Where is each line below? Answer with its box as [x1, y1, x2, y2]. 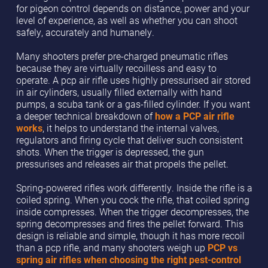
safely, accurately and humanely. [16, 26, 154, 39]
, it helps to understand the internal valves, [42, 122, 219, 135]
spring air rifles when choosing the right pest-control [16, 254, 241, 266]
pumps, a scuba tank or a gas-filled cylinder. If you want [16, 98, 250, 111]
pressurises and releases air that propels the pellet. [16, 158, 229, 170]
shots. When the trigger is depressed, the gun [16, 146, 204, 159]
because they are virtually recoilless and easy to [16, 62, 217, 75]
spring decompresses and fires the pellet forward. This [16, 218, 243, 230]
